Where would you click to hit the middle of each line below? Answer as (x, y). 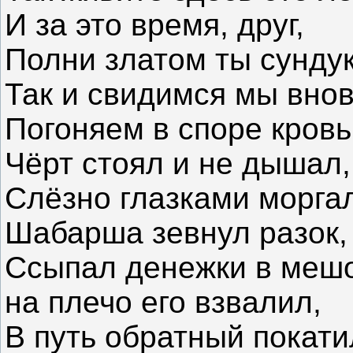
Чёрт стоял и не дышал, (178, 164)
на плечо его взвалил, (163, 303)
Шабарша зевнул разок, (176, 233)
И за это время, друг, (154, 25)
